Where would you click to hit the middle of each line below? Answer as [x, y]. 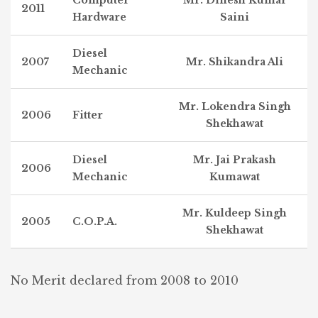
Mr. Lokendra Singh [235, 106]
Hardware [99, 17]
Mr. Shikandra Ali [235, 62]
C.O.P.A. [95, 221]
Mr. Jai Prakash [235, 160]
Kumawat [235, 177]
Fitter [88, 115]
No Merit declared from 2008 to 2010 [125, 280]
